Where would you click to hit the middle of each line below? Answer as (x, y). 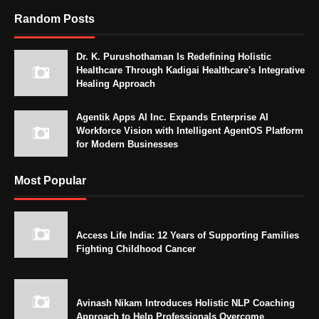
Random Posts (54, 19)
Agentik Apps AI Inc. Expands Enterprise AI (172, 117)
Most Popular (50, 181)
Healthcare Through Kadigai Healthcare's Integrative (190, 70)
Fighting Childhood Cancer (136, 249)
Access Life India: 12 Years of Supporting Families (188, 236)
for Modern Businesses (127, 145)
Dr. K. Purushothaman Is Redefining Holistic (174, 57)
